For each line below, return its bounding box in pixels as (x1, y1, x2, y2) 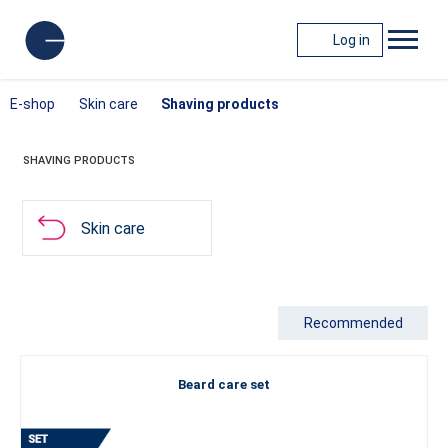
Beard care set (178, 377, 270, 392)
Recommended (303, 315, 403, 331)
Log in (333, 31, 370, 48)
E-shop (10, 96, 55, 112)
